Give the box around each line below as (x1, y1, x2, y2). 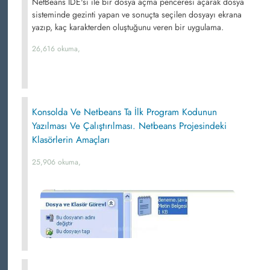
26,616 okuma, (32, 43, 80, 54)
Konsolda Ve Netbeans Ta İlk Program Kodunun (32, 105, 217, 119)
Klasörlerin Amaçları (32, 133, 110, 146)
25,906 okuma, (32, 157, 81, 168)
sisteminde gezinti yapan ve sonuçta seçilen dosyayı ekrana (32, 8, 242, 20)
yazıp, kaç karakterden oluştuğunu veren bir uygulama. (32, 21, 224, 33)
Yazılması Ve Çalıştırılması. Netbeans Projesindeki (32, 119, 227, 133)
